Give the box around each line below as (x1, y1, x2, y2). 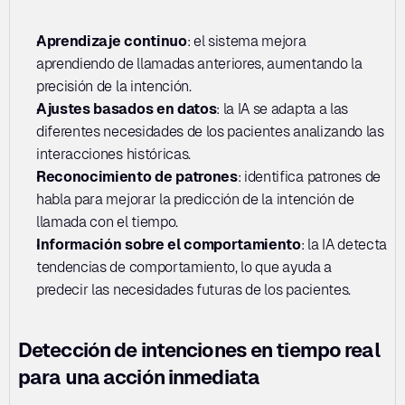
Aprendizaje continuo (36, 33, 187, 50)
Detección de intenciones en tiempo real (18, 339, 380, 362)
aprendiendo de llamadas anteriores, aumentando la (36, 55, 363, 72)
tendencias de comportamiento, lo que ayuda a (36, 259, 332, 276)
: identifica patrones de (237, 168, 381, 185)
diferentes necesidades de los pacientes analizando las (36, 123, 384, 140)
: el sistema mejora (186, 33, 306, 50)
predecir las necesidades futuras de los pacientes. (36, 281, 351, 298)
